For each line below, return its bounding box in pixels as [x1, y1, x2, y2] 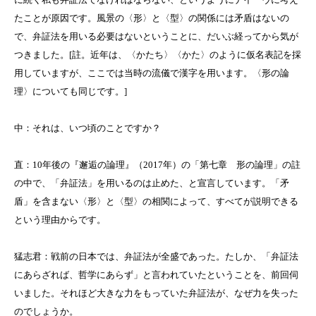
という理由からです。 [14, 214, 106, 226]
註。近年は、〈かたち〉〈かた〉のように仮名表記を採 [72, 49, 301, 61]
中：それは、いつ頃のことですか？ [14, 123, 161, 134]
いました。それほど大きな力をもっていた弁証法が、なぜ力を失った [14, 288, 298, 299]
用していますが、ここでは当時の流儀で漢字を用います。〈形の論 [14, 68, 289, 79]
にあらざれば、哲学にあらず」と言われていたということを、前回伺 [14, 269, 298, 281]
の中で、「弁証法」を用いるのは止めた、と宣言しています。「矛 [14, 178, 289, 189]
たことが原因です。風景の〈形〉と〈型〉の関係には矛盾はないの [14, 13, 289, 24]
